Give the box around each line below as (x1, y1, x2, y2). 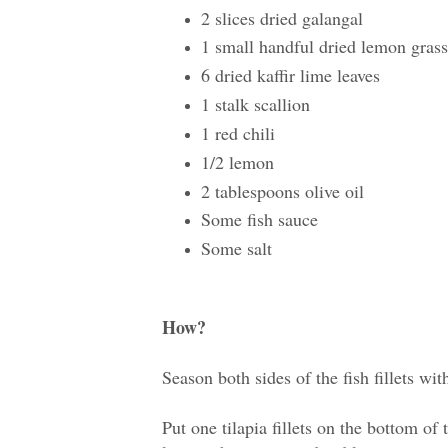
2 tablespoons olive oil (200, 178, 364, 203)
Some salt (200, 236, 272, 261)
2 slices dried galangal (200, 5, 363, 30)
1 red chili (200, 120, 275, 145)
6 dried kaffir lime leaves (200, 63, 380, 88)
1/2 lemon (200, 149, 274, 174)
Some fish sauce (200, 207, 318, 232)
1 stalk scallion (200, 92, 310, 117)
